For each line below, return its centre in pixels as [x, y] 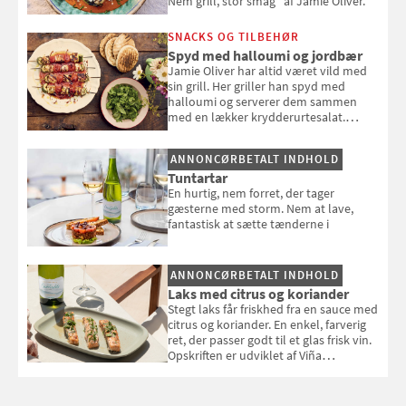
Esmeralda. [198, 370]
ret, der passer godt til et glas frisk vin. [270, 339]
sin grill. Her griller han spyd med [257, 86]
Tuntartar [199, 177]
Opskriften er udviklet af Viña [245, 355]
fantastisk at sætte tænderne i [249, 223]
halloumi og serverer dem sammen [263, 101]
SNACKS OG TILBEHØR [234, 36]
